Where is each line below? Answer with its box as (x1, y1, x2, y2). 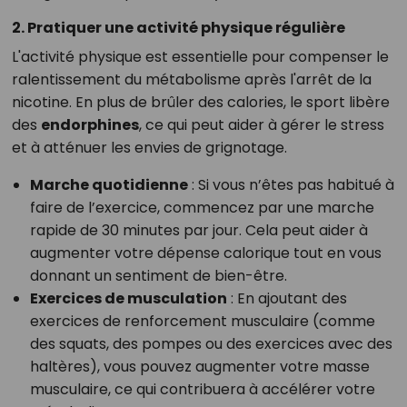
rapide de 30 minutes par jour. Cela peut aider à (29, 219, 368, 241)
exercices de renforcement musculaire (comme (29, 310, 375, 332)
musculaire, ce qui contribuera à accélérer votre (29, 378, 375, 400)
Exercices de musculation (29, 287, 227, 309)
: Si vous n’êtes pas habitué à (187, 174, 394, 195)
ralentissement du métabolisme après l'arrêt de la (11, 68, 372, 90)
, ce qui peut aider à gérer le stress (138, 114, 384, 135)
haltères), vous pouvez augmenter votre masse (29, 355, 370, 377)
